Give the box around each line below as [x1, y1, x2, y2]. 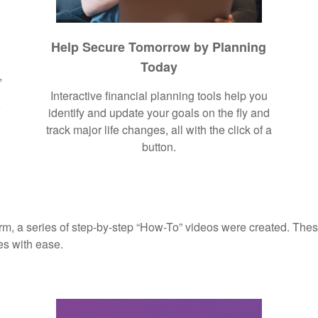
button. [141, 138, 176, 155]
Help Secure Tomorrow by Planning [51, 37, 267, 56]
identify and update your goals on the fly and [48, 104, 270, 121]
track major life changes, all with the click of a [45, 121, 272, 138]
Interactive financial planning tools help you [50, 87, 268, 104]
